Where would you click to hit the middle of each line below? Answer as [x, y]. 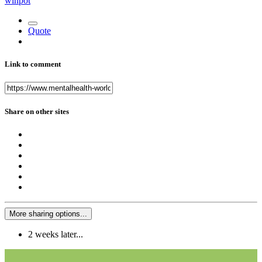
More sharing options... [48, 214]
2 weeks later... [56, 235]
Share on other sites [37, 112]
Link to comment [33, 64]
